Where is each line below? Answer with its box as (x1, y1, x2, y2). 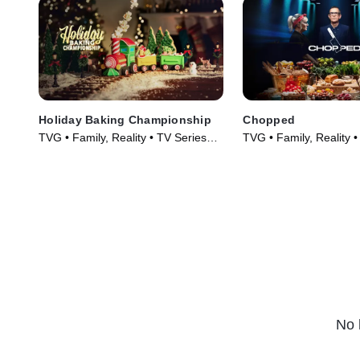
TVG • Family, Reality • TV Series (39, 130, 207, 144)
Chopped (243, 112, 296, 126)
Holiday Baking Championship (39, 112, 211, 126)
